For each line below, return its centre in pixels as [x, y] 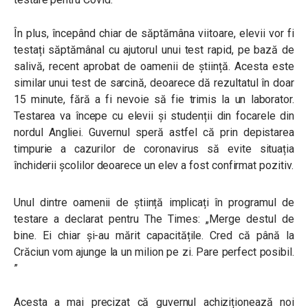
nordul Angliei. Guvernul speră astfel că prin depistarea [154, 132]
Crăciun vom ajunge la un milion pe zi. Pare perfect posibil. [154, 252]
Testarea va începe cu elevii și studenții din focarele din [154, 116]
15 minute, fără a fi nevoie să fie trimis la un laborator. [154, 99]
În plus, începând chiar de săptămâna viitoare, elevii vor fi [154, 33]
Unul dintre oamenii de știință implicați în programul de [154, 202]
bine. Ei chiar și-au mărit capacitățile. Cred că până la [154, 235]
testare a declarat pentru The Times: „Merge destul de [154, 219]
